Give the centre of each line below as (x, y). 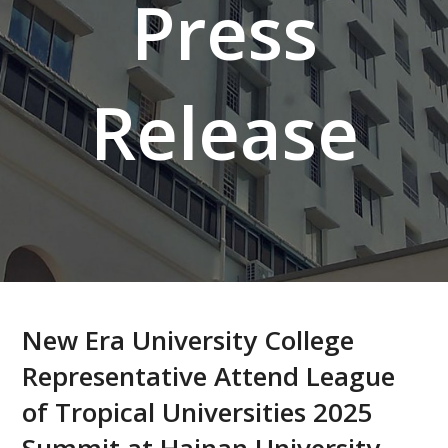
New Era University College (188, 340)
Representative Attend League (209, 376)
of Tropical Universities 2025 (198, 412)
